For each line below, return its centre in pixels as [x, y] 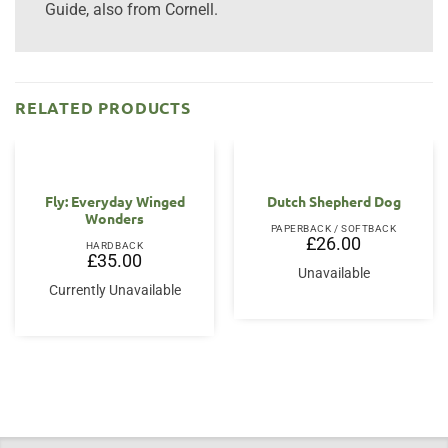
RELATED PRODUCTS [103, 107]
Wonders [114, 218]
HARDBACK [114, 246]
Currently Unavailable [114, 290]
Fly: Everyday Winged [114, 201]
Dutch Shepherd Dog [333, 201]
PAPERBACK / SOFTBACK [333, 229]
